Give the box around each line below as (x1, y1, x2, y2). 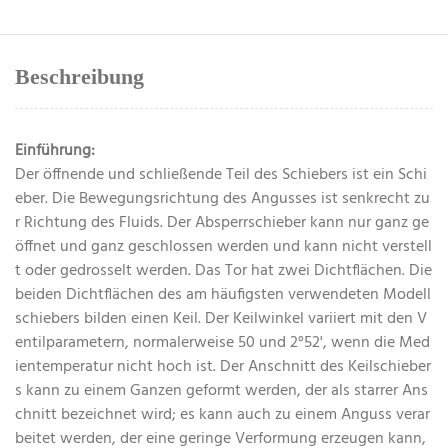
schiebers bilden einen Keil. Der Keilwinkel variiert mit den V (15, 306, 427, 333)
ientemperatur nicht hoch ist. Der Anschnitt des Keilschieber (15, 354, 431, 381)
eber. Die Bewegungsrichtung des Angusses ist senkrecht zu (15, 186, 430, 213)
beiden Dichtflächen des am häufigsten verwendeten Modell (15, 282, 431, 309)
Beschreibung (15, 64, 144, 90)
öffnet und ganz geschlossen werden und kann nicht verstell (15, 234, 432, 261)
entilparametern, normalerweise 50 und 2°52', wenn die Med (15, 330, 430, 357)
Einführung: (15, 138, 95, 165)
